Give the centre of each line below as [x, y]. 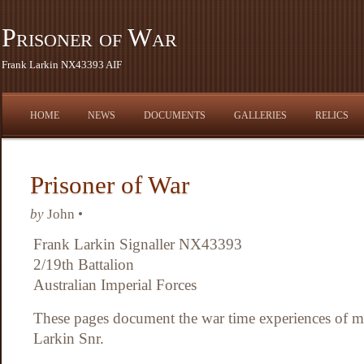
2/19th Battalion [84, 264]
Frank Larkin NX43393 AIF [62, 65]
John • [63, 214]
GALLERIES [260, 115]
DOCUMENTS [175, 115]
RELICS [332, 115]
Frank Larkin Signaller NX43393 [138, 244]
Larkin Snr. [69, 338]
